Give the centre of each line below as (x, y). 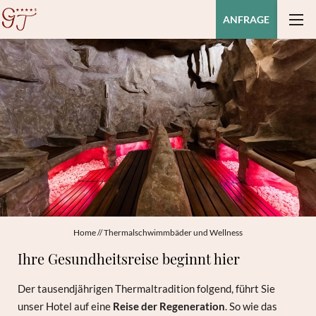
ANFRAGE (247, 20)
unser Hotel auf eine (66, 306)
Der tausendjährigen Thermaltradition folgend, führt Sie (147, 288)
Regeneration (193, 306)
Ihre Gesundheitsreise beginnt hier (129, 259)
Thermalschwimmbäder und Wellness (173, 233)
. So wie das (251, 306)
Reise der (135, 306)
